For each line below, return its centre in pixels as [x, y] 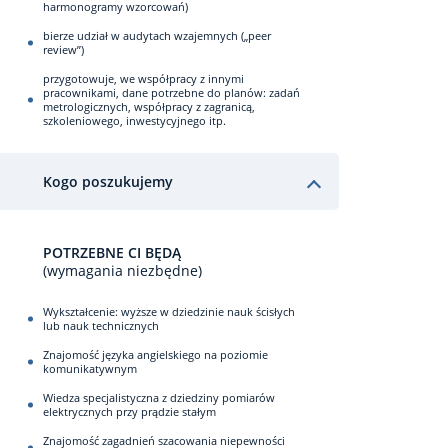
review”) [63, 49]
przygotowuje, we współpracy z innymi [143, 78]
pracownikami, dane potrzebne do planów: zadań [171, 92]
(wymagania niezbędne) [122, 270]
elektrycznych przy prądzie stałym [129, 411]
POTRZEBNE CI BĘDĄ [112, 252]
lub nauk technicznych [101, 325]
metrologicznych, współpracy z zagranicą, [149, 106]
